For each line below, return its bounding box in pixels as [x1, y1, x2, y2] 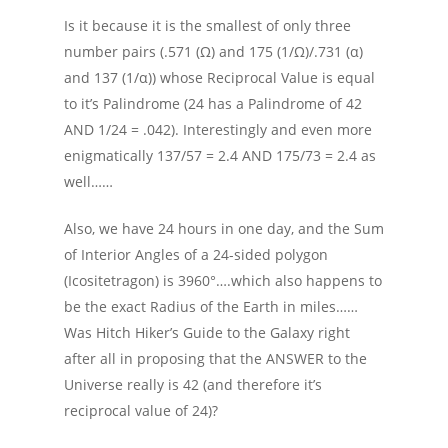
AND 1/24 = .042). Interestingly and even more [64, 120, 372, 139]
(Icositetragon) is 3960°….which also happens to [64, 271, 382, 290]
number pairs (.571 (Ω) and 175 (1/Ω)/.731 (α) [64, 42, 363, 61]
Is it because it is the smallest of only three [64, 16, 351, 35]
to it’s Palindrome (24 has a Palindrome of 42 [64, 94, 362, 113]
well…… [64, 172, 113, 191]
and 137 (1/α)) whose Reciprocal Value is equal [64, 68, 375, 87]
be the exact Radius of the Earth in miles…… [64, 297, 358, 316]
